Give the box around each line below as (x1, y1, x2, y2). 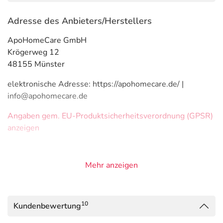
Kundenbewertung (13, 201, 81, 212)
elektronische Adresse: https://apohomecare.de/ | (7, 79, 184, 90)
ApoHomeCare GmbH (7, 35, 87, 46)
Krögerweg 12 (7, 47, 59, 58)
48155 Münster (7, 59, 65, 70)
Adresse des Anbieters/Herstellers (7, 15, 152, 27)
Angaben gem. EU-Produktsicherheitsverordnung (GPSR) (7, 111, 213, 121)
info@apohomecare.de (7, 91, 88, 102)
